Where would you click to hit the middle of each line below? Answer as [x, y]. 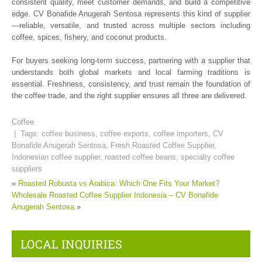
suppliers [27, 168]
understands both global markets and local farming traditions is [131, 72]
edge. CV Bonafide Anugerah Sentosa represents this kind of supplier [131, 13]
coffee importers [181, 133]
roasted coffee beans [140, 157]
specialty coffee [208, 157]
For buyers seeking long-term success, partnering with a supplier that [131, 60]
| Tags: [27, 133]
